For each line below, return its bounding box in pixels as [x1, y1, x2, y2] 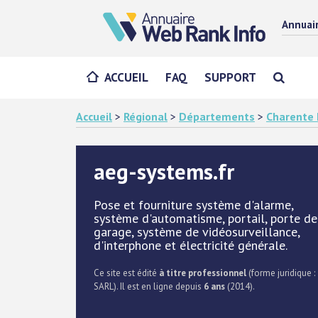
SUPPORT [204, 70, 256, 85]
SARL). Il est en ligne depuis [94, 280, 204, 292]
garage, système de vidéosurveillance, [94, 224, 300, 240]
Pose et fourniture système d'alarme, [94, 197, 293, 213]
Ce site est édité [94, 267, 159, 279]
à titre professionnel [159, 267, 246, 279]
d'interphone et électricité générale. [94, 237, 287, 253]
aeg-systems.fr [94, 157, 234, 186]
